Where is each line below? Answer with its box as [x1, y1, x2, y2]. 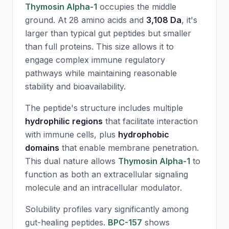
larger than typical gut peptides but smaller [25, 28, 191, 38]
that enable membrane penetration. [59, 143, 199, 153]
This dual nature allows [25, 156, 118, 166]
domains [25, 143, 59, 153]
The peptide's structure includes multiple [25, 103, 183, 113]
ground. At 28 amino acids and [25, 15, 146, 25]
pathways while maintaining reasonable [25, 68, 177, 78]
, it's [181, 15, 197, 25]
